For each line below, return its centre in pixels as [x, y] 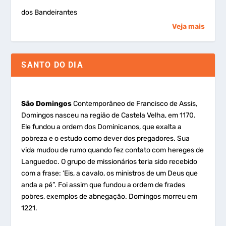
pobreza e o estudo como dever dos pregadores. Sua [106, 139]
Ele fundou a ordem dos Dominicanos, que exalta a [102, 127]
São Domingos [47, 104]
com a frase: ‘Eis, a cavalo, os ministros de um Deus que [110, 174]
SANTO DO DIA [52, 65]
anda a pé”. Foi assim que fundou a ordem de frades [103, 185]
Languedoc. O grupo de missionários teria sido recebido [109, 162]
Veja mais [188, 26]
